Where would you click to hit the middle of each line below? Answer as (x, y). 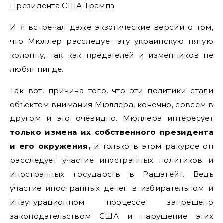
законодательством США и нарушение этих (111, 216)
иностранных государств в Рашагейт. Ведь (111, 174)
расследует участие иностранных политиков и (111, 160)
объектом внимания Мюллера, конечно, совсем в (111, 104)
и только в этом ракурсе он (151, 146)
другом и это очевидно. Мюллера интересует (111, 118)
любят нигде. (37, 69)
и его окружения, (50, 146)
